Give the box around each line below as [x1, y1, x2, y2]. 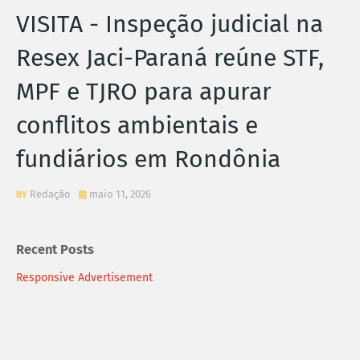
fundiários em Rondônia [16, 144, 280, 174]
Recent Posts [16, 242, 94, 258]
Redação [30, 187, 71, 200]
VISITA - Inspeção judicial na [16, 9, 323, 39]
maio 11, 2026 [89, 187, 151, 200]
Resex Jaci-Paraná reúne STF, [16, 43, 324, 72]
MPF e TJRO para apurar [16, 76, 272, 106]
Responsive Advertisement [16, 270, 153, 284]
